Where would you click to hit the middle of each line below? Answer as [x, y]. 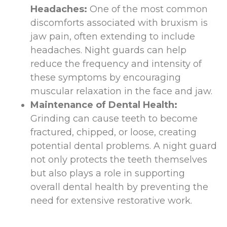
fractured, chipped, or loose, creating [113, 133]
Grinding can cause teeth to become [114, 119]
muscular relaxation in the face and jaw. [121, 91]
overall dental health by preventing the [119, 187]
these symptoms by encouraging [106, 78]
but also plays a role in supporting [108, 174]
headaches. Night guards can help [108, 50]
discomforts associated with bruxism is [119, 23]
